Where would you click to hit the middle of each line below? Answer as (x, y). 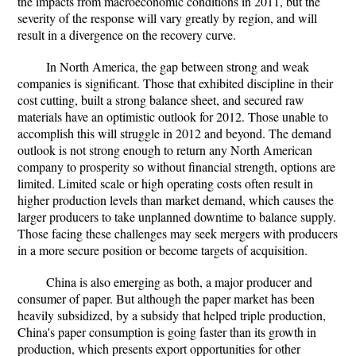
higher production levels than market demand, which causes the (176, 200)
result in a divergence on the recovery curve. (127, 35)
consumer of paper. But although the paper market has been (166, 298)
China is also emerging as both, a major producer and (179, 282)
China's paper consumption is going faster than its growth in (167, 332)
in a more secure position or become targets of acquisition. (163, 250)
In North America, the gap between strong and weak (178, 66)
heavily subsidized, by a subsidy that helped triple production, (172, 315)
